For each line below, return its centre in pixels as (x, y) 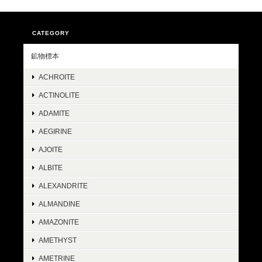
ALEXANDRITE (63, 186)
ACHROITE (57, 77)
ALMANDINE (59, 204)
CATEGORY (51, 33)
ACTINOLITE (59, 95)
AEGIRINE (55, 131)
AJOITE (51, 149)
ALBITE (51, 168)
